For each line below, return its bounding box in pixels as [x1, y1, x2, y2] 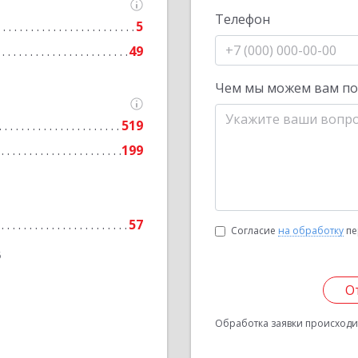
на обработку [278, 224, 344, 237]
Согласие [231, 224, 278, 237]
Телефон [215, 10, 270, 28]
